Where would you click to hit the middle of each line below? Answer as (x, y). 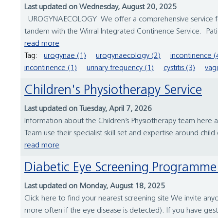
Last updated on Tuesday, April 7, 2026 (88, 109)
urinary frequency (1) (120, 68)
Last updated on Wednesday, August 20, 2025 (100, 8)
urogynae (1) (65, 56)
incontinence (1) (51, 68)
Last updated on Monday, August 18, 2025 (95, 187)
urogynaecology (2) (128, 56)
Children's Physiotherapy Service (118, 91)
